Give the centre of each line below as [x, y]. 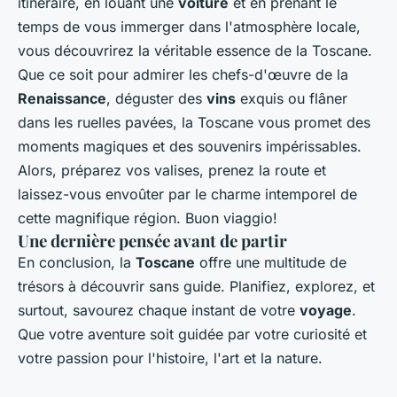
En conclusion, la [77, 262]
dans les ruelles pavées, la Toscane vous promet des [194, 122]
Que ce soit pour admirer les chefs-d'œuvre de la [183, 74]
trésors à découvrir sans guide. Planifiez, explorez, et [196, 286]
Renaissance [62, 98]
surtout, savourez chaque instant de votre [159, 310]
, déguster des [156, 98]
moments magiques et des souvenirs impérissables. [190, 146]
